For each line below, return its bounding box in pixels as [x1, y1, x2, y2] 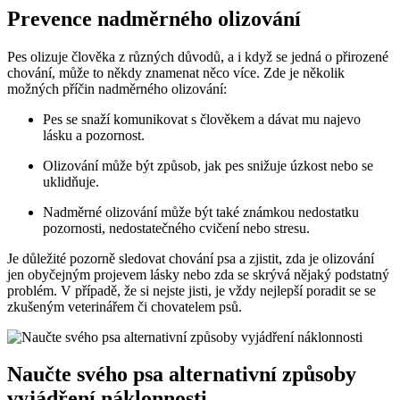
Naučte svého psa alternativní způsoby [7, 362, 356, 387]
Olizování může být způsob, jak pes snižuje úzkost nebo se [43, 157, 373, 173]
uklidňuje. [43, 173, 99, 189]
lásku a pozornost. [43, 127, 145, 143]
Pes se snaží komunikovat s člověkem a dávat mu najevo [43, 111, 361, 127]
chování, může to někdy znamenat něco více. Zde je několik [7, 64, 345, 80]
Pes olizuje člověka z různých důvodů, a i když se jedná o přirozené [7, 48, 388, 64]
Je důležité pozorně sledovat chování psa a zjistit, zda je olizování [7, 250, 374, 266]
